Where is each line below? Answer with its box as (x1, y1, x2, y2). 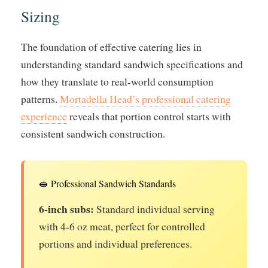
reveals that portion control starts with (67, 108, 231, 123)
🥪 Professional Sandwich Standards (39, 176, 176, 190)
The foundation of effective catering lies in (21, 39, 202, 54)
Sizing (21, 5, 60, 26)
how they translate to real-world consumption (21, 74, 214, 89)
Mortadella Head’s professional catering (60, 91, 231, 106)
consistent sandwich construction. (21, 126, 165, 141)
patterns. (21, 91, 60, 106)
